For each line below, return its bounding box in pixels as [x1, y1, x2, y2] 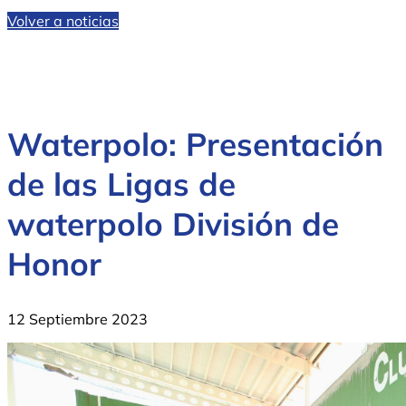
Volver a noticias [7, 12, 119, 30]
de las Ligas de [7, 164, 236, 205]
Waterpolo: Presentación [7, 124, 383, 165]
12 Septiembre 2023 [7, 310, 148, 329]
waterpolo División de [7, 204, 339, 245]
